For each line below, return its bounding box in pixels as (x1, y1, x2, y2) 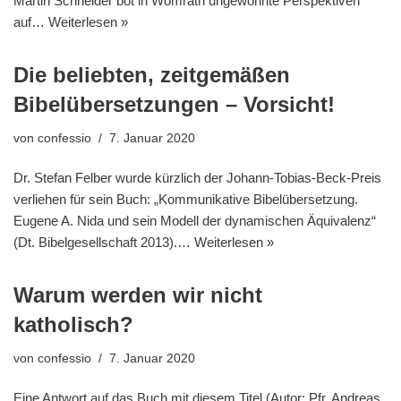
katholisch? (13, 312, 133, 337)
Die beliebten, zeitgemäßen (13, 63, 290, 88)
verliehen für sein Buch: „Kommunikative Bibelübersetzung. (13, 192, 358, 208)
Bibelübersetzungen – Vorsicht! (13, 92, 335, 117)
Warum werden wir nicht (13, 283, 262, 308)
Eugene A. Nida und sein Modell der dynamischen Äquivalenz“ (13, 213, 376, 229)
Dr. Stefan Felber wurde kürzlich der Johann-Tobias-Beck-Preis (13, 170, 381, 186)
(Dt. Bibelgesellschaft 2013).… (13, 235, 194, 251)
